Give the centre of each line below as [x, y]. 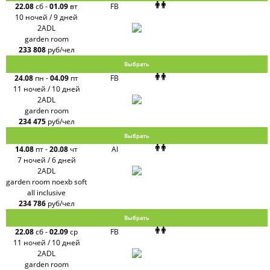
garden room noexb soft [47, 182]
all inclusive [47, 193]
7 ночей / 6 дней [46, 160]
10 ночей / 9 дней [47, 17]
